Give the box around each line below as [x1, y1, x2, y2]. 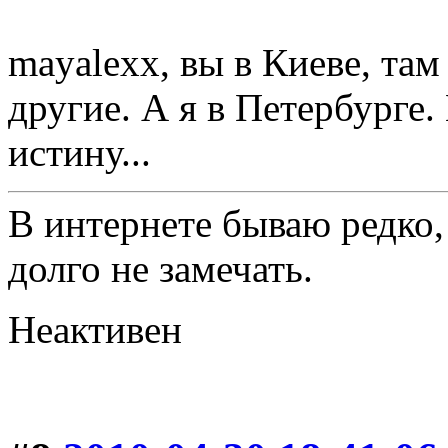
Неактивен [8, 307, 182, 351]
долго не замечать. [8, 246, 313, 290]
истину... [8, 130, 151, 174]
